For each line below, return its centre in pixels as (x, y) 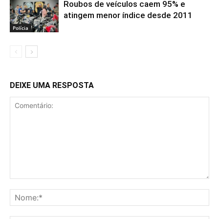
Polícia (21, 28)
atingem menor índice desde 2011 (128, 15)
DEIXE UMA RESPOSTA (52, 85)
